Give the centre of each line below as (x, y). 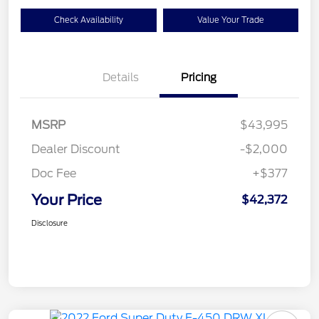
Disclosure (49, 223)
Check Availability (88, 20)
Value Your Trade (230, 20)
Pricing (199, 78)
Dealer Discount (76, 150)
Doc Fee (54, 174)
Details (120, 78)
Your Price (67, 200)
